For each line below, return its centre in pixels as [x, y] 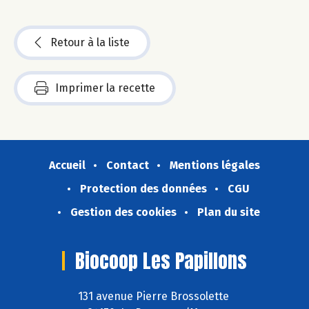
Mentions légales [215, 166]
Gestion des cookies [123, 212]
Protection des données [143, 189]
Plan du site [228, 212]
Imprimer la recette [105, 88]
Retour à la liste [90, 43]
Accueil [67, 166]
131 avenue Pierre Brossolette [154, 296]
